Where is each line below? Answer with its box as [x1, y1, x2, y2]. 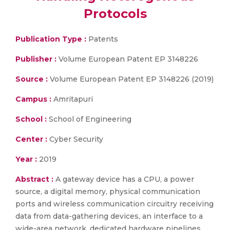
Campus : [15, 94, 51, 104]
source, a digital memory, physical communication [15, 187, 200, 196]
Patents [86, 34, 118, 44]
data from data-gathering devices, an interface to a [15, 212, 203, 221]
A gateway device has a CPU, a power [55, 175, 194, 184]
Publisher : [15, 54, 59, 64]
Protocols [83, 6, 147, 21]
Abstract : [15, 175, 55, 184]
